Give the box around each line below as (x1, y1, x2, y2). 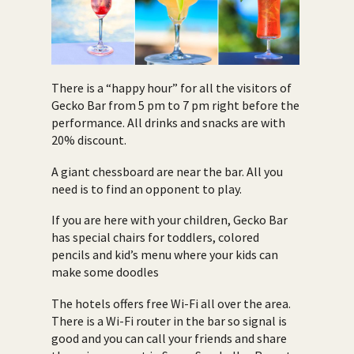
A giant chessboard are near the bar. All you (51, 163, 283, 179)
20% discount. (51, 132, 126, 149)
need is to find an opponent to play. (51, 180, 242, 197)
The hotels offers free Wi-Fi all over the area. (51, 295, 291, 311)
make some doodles (51, 264, 159, 281)
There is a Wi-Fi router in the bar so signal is (51, 312, 287, 329)
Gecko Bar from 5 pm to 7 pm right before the (51, 97, 299, 114)
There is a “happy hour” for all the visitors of (51, 80, 292, 96)
